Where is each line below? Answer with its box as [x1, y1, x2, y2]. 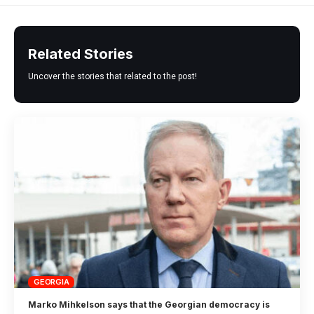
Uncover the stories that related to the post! [28, 71, 197, 81]
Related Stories [28, 45, 133, 62]
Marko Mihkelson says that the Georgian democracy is [28, 299, 271, 310]
